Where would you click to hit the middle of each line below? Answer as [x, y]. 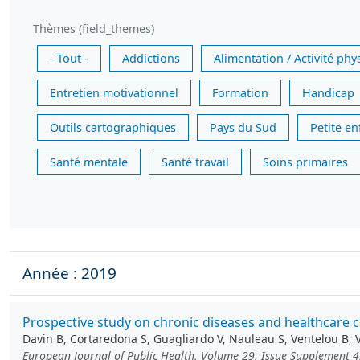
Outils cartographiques [113, 128]
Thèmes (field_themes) [94, 29]
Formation [240, 93]
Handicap [328, 93]
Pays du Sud [243, 128]
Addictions [151, 59]
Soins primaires [305, 162]
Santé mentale [89, 162]
